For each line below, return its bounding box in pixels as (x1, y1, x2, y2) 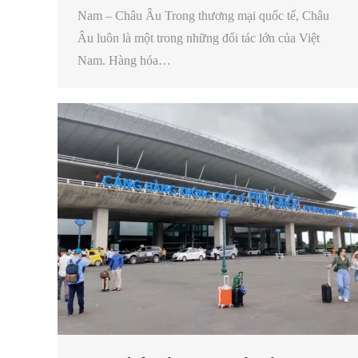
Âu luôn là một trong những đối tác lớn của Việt (78, 30, 320, 45)
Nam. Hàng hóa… (78, 53, 171, 67)
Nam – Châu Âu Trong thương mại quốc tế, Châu (78, 8, 329, 22)
